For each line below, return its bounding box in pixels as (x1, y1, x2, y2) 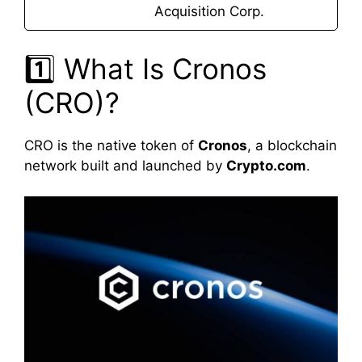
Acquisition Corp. (154, 3, 264, 20)
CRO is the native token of (24, 137, 198, 154)
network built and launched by (24, 157, 226, 174)
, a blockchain (247, 137, 337, 154)
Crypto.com (226, 157, 306, 174)
